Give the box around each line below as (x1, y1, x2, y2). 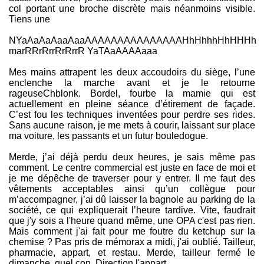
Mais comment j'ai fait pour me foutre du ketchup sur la (9, 226, 255, 237)
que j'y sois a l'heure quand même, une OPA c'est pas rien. (9, 216, 255, 226)
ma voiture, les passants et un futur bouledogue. (9, 131, 208, 141)
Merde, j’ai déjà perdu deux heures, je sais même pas (9, 152, 255, 163)
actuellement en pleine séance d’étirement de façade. (9, 99, 255, 110)
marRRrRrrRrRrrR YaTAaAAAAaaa (9, 46, 157, 57)
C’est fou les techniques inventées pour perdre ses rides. (9, 110, 255, 120)
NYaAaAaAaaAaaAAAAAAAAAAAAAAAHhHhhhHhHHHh (9, 35, 256, 46)
